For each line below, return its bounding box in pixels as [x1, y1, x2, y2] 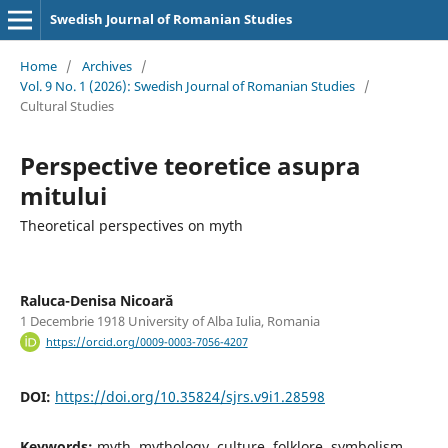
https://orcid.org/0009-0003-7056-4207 [45, 335, 248, 350]
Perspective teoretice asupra [19, 148, 361, 182]
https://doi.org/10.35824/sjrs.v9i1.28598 [54, 387, 325, 407]
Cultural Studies [19, 96, 114, 115]
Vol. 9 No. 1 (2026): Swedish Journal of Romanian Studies [19, 76, 355, 95]
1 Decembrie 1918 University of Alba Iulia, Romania [19, 311, 320, 330]
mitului [19, 178, 107, 212]
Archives [81, 56, 132, 75]
